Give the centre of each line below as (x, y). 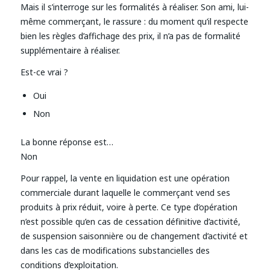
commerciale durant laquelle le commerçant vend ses (125, 193)
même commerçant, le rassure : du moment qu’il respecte (134, 22)
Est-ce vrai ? (44, 72)
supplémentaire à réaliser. (70, 51)
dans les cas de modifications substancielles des (115, 251)
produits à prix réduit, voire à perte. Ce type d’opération (129, 207)
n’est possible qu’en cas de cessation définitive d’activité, (130, 222)
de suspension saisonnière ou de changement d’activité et (134, 236)
